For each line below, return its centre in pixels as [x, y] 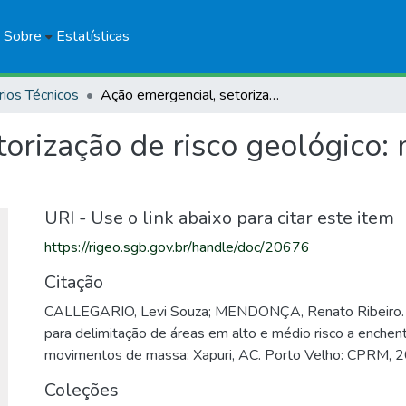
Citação [74, 282]
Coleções [82, 390]
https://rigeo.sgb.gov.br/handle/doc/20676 [177, 247]
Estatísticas [92, 36]
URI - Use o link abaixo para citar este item [219, 218]
